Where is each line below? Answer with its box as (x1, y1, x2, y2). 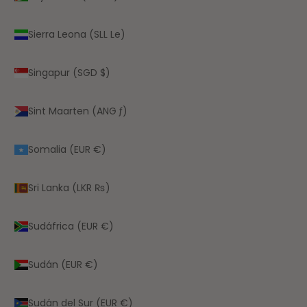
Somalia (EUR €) (28, 142, 106, 156)
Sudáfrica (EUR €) (28, 219, 114, 233)
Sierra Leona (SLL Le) (28, 27, 125, 41)
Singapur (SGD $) (28, 65, 110, 79)
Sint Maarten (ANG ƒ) (28, 103, 127, 118)
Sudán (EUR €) (28, 257, 98, 271)
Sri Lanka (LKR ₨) (28, 180, 110, 195)
